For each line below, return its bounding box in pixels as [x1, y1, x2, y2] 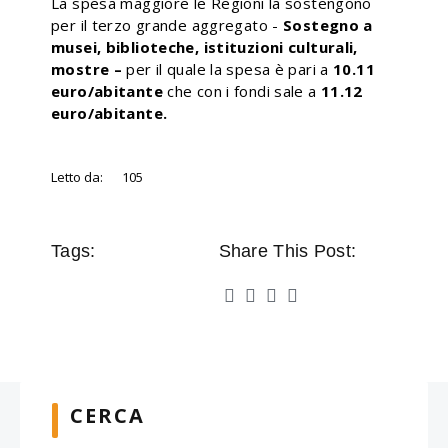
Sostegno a [283, 15, 373, 35]
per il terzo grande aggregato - [51, 15, 283, 35]
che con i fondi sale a [167, 81, 321, 101]
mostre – [51, 59, 127, 79]
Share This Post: [218, 240, 357, 261]
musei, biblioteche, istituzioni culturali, [51, 37, 358, 57]
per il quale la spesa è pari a [126, 59, 333, 79]
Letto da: [51, 168, 103, 186]
